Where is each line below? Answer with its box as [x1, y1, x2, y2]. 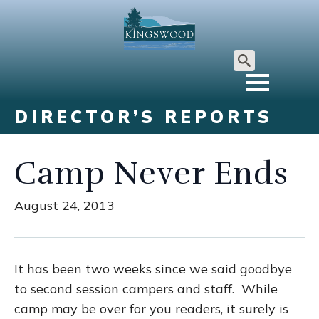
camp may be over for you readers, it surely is [14, 300, 288, 317]
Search [233, 72, 275, 88]
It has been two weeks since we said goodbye [14, 261, 292, 277]
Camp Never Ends [14, 154, 288, 193]
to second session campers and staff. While [14, 281, 278, 297]
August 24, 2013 [14, 197, 115, 214]
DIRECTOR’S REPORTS [14, 106, 273, 127]
